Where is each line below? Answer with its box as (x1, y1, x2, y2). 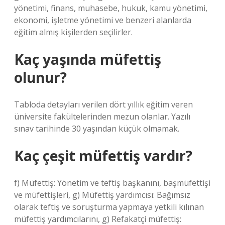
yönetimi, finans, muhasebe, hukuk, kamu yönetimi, (14, 3, 207, 14)
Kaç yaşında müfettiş (14, 50, 161, 69)
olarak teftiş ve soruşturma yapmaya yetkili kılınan (14, 201, 204, 212)
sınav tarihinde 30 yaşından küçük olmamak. (14, 123, 179, 134)
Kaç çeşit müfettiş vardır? (14, 146, 192, 165)
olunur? (14, 68, 67, 87)
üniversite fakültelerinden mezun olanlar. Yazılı (14, 111, 190, 122)
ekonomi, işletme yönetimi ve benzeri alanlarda (14, 15, 191, 26)
